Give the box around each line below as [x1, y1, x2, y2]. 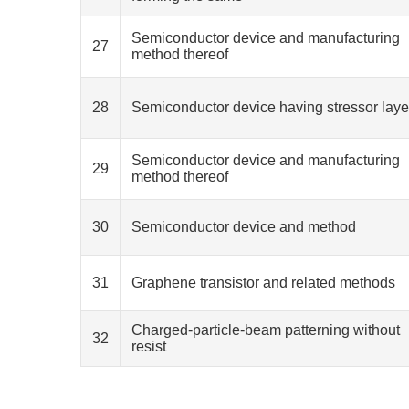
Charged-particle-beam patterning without [131, 322, 400, 338]
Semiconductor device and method [131, 219, 356, 235]
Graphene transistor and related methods [131, 275, 395, 290]
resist [131, 339, 166, 354]
